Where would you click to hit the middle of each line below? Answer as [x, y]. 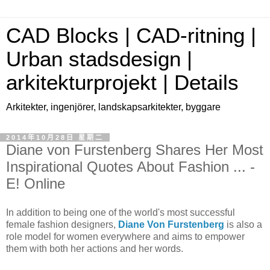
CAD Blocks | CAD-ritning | [131, 36]
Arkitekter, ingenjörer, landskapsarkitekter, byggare [113, 107]
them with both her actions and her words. [95, 248]
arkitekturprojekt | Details [122, 83]
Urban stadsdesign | [99, 59]
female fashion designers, [62, 224]
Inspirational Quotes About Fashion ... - [130, 167]
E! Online [36, 184]
